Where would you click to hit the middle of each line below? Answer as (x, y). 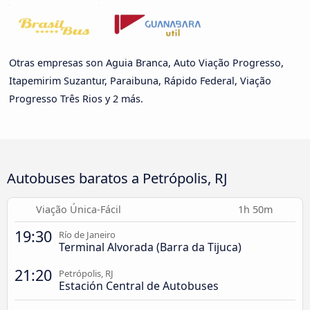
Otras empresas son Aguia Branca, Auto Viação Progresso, (146, 62)
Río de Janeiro (87, 234)
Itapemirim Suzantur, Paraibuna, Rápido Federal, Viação (140, 80)
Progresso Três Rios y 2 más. (76, 98)
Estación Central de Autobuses (139, 285)
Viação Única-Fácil (78, 209)
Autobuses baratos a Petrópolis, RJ (117, 177)
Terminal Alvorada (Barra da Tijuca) (150, 247)
